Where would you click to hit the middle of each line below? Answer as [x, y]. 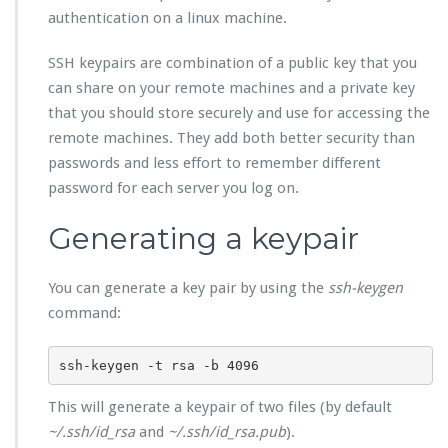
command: [84, 313]
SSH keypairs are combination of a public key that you [232, 63]
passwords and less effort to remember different [214, 163]
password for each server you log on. [173, 188]
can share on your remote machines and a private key [231, 88]
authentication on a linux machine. [167, 18]
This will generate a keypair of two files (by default [220, 407]
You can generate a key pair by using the [188, 288]
